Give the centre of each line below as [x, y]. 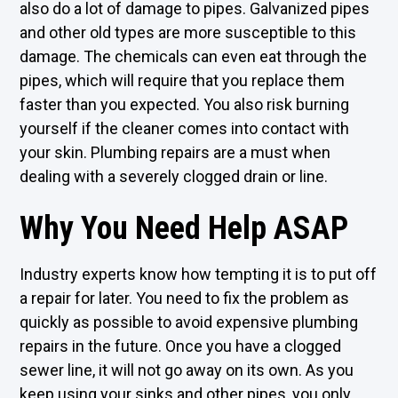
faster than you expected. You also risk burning [185, 104]
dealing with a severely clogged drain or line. [174, 176]
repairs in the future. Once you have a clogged [181, 346]
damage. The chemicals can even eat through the [194, 56]
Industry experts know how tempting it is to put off [199, 274]
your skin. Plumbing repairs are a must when [175, 152]
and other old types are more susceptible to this [188, 32]
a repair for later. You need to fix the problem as [185, 298]
